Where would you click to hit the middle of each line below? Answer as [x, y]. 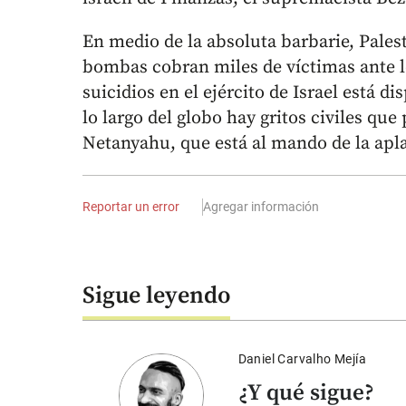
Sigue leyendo [156, 295]
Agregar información [261, 207]
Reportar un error [131, 207]
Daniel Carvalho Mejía [302, 358]
